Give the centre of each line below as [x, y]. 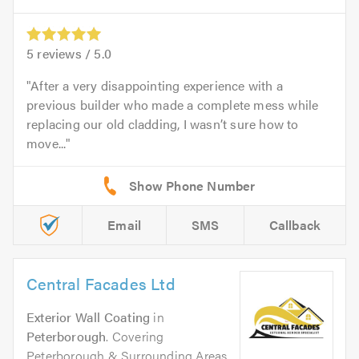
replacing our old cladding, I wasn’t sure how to [163, 124]
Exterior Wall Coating [89, 317]
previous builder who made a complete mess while [173, 105]
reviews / [64, 54]
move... [46, 143]
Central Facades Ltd [101, 284]
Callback [295, 225]
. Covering [135, 337]
